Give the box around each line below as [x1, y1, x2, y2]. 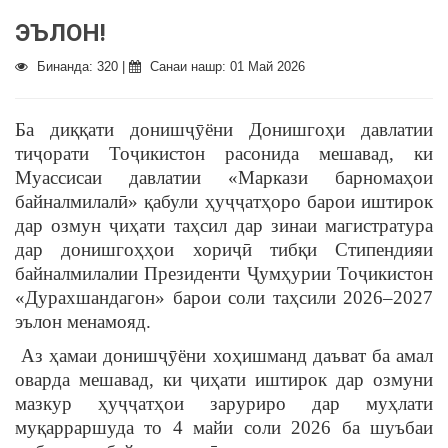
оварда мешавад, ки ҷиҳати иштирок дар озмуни [15, 369, 433, 391]
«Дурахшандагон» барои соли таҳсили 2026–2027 [15, 287, 433, 309]
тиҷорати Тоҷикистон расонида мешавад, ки [15, 143, 433, 165]
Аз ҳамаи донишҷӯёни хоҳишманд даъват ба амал [15, 345, 433, 367]
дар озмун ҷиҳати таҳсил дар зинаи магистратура [15, 215, 433, 237]
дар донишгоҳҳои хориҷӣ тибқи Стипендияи [15, 239, 433, 261]
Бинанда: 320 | [33, 59, 129, 75]
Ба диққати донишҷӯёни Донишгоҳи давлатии [15, 119, 433, 141]
